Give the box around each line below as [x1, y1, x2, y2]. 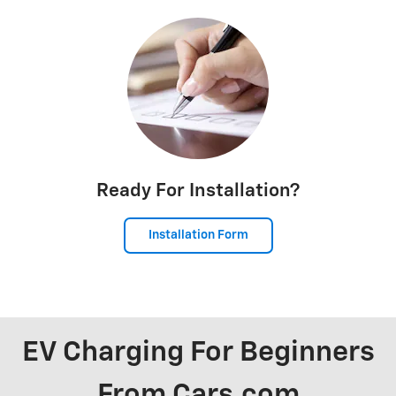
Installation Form [148, 229, 248, 242]
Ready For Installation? [96, 181, 300, 201]
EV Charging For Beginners [21, 339, 375, 368]
